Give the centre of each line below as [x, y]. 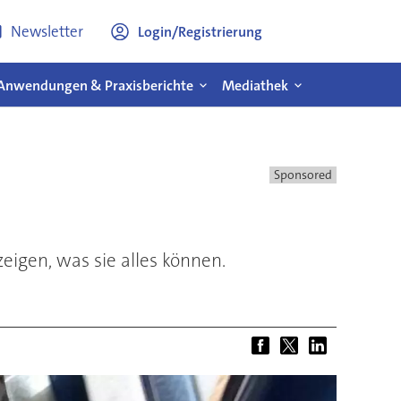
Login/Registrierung [200, 31]
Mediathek [255, 85]
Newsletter [47, 31]
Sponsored [303, 175]
